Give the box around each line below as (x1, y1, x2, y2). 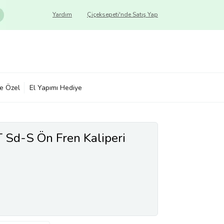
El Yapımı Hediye (29, 82, 82, 92)
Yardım (52, 10, 72, 18)
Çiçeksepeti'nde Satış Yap (87, 10, 158, 18)
